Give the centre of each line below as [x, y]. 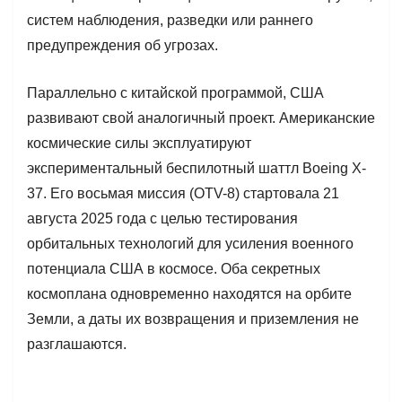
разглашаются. [77, 344]
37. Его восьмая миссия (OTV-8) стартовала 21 [183, 193]
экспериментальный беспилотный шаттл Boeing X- [197, 168]
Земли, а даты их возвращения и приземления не [193, 319]
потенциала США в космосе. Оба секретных [174, 268]
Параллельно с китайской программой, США [175, 92]
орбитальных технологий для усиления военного [190, 243]
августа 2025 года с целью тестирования [162, 218]
